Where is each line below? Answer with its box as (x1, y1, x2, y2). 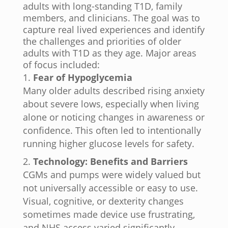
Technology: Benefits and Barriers (33, 155, 188, 168)
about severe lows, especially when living (22, 98, 199, 110)
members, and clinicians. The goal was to (22, 12, 200, 24)
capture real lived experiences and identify (22, 23, 205, 36)
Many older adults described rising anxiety (22, 84, 205, 97)
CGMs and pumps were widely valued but (22, 168, 201, 181)
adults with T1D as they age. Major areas (22, 47, 196, 60)
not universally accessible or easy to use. (22, 182, 198, 194)
